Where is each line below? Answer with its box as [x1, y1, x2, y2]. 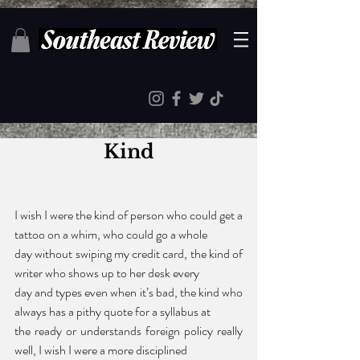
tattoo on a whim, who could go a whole [14, 224, 210, 243]
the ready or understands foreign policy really [14, 321, 243, 340]
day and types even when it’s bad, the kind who [14, 282, 243, 301]
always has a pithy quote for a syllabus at [14, 301, 213, 321]
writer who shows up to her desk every [14, 263, 202, 282]
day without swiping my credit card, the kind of [14, 243, 243, 263]
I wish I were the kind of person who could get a [14, 205, 243, 224]
